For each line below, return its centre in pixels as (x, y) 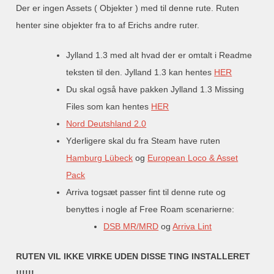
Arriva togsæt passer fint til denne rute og (146, 192)
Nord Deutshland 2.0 (106, 123)
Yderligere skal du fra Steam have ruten (143, 140)
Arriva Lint (192, 226)
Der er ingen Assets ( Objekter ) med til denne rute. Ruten (128, 8)
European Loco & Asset (193, 157)
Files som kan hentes (109, 106)
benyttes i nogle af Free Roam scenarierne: (150, 209)
